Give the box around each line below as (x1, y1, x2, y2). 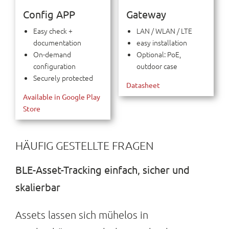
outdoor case (136, 60, 177, 71)
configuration (33, 60, 76, 71)
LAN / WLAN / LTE (136, 25, 192, 36)
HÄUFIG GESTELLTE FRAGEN (15, 138, 154, 152)
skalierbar (15, 180, 60, 193)
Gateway (126, 7, 166, 20)
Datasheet (126, 80, 160, 89)
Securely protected (33, 72, 93, 83)
